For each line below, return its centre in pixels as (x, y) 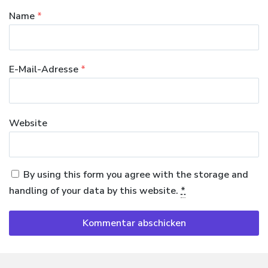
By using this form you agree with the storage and (135, 174)
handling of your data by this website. (95, 191)
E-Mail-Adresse (45, 70)
